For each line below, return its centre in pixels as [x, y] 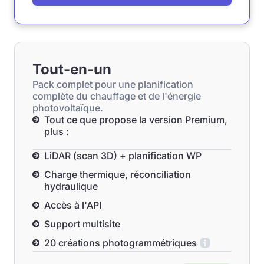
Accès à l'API [73, 205]
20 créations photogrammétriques [121, 243]
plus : [57, 131]
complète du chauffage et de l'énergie [117, 96]
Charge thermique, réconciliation [118, 174]
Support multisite [82, 224]
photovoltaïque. [68, 108]
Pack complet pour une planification [113, 84]
